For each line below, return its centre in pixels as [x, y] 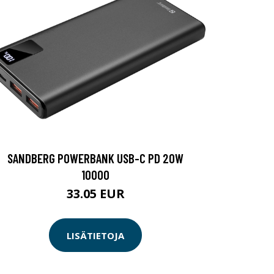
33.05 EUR [95, 194]
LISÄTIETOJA [95, 235]
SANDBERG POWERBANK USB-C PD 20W [95, 158]
